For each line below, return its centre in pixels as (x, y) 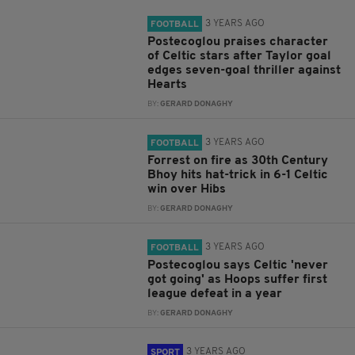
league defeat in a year (215, 294)
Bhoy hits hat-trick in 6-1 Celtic (238, 175)
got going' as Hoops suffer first (238, 280)
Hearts (168, 85)
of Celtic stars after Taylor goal (240, 56)
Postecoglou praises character (238, 42)
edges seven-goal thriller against (244, 71)
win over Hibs (187, 189)
